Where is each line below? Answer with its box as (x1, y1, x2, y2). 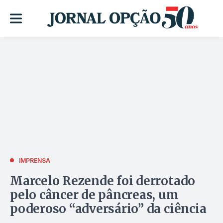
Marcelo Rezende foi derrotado (10, 173, 196, 189)
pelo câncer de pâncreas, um (10, 187, 179, 203)
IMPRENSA (19, 156, 50, 164)
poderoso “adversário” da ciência (10, 201, 207, 217)
